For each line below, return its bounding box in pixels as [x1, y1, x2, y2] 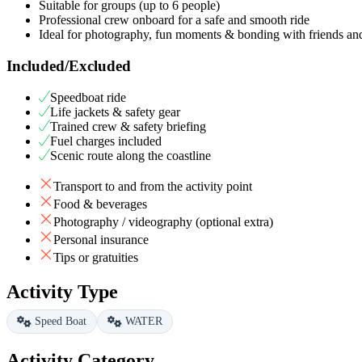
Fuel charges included [50, 133, 162, 148]
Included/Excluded [6, 57, 131, 75]
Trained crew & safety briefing [50, 119, 206, 133]
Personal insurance [53, 232, 149, 246]
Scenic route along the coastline [50, 148, 211, 162]
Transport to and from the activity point [53, 179, 252, 193]
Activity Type [6, 280, 118, 302]
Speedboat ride [50, 90, 126, 104]
